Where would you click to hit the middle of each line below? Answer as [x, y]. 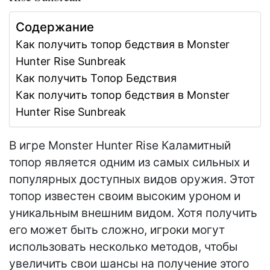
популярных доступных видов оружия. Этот [132, 179]
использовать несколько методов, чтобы [123, 247]
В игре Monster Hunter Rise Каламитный [120, 146]
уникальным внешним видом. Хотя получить [133, 213]
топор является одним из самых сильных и [129, 162]
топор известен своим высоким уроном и [125, 196]
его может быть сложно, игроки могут [117, 230]
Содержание [55, 27]
